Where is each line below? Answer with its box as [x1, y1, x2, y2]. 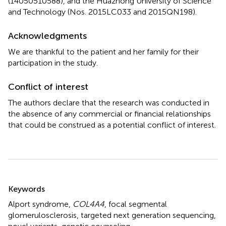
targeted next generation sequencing [81, 210, 214, 220]
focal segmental [108, 199, 167, 209]
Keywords [8, 184, 45, 194]
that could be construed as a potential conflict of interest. [8, 120, 216, 130]
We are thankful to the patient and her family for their [8, 46, 199, 56]
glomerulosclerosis [8, 210, 77, 220]
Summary [8, 175, 61, 190]
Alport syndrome [8, 199, 69, 209]
